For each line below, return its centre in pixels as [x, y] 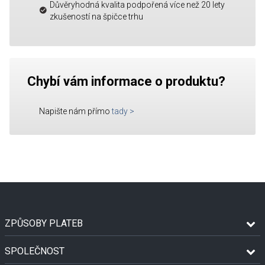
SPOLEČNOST [35, 251]
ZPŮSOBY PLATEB [44, 223]
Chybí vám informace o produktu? [126, 81]
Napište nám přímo [75, 111]
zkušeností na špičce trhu [96, 16]
